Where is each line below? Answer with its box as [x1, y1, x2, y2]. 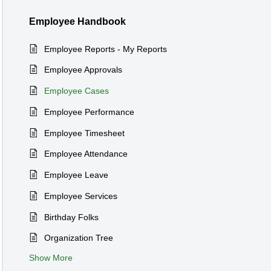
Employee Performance [44, 106, 134, 117]
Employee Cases [44, 86, 109, 96]
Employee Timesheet [44, 128, 125, 138]
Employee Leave [44, 170, 108, 180]
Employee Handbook [29, 16, 126, 27]
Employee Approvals [44, 65, 122, 75]
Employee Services [44, 191, 117, 201]
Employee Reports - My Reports [44, 44, 167, 54]
